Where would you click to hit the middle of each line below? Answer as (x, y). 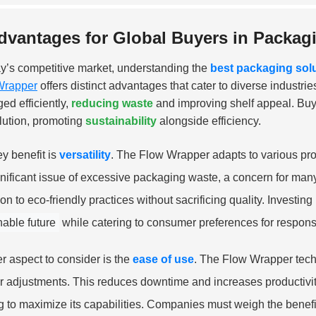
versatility (85, 154)
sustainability (121, 121)
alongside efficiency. (209, 121)
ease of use (163, 259)
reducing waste (112, 103)
